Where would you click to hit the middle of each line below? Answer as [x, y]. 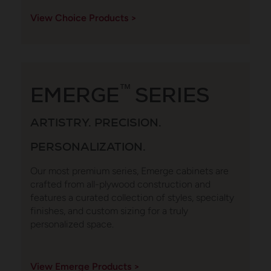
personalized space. [72, 224]
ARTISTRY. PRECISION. [96, 122]
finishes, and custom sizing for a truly [109, 211]
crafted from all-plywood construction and [120, 184]
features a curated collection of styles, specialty [132, 197]
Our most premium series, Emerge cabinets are [129, 171]
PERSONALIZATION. [88, 146]
